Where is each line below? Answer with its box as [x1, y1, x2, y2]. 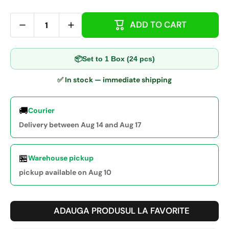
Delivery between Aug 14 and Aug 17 [19, 120, 142, 130]
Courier [28, 106, 55, 116]
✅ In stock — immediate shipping [57, 75, 172, 85]
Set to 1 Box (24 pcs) [82, 55, 155, 63]
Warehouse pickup [28, 153, 94, 163]
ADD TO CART [129, 18, 187, 30]
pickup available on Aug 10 [19, 168, 111, 177]
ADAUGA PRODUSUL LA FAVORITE [54, 205, 190, 217]
